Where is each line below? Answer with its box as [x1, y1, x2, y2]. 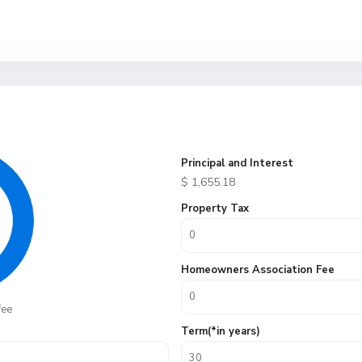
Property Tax [181, 201, 249, 216]
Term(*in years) [181, 324, 260, 339]
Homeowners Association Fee [181, 263, 335, 277]
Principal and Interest [181, 156, 293, 170]
